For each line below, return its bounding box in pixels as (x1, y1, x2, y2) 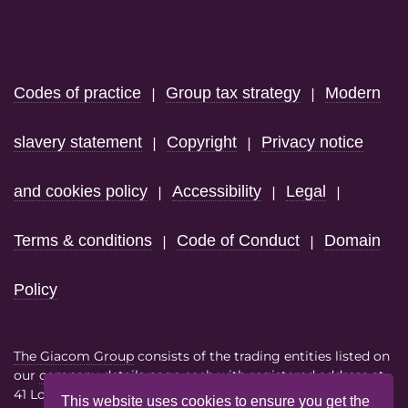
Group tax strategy (166, 83, 301, 102)
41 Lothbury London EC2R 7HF (14, 386, 207, 403)
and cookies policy (14, 181, 148, 200)
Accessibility (172, 181, 261, 200)
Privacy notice (261, 132, 363, 151)
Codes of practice (14, 83, 141, 102)
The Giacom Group (14, 348, 134, 364)
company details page (39, 367, 180, 383)
